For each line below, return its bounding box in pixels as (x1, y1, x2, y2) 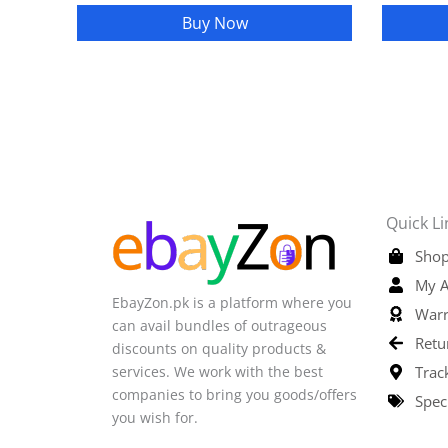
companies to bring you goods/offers (112, 384, 357, 404)
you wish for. (112, 407, 202, 427)
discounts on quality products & (112, 338, 326, 358)
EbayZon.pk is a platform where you (112, 292, 352, 312)
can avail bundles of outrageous (112, 315, 327, 335)
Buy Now (181, 11, 248, 34)
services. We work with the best (112, 361, 323, 381)
